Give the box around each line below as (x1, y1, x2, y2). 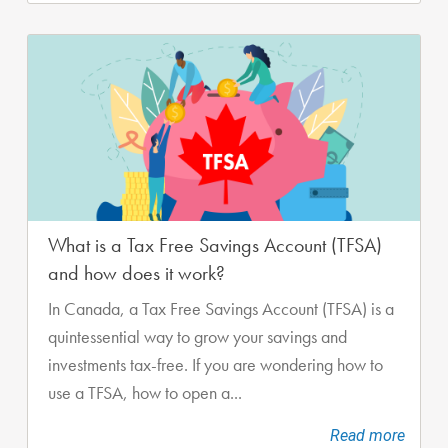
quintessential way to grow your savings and (48, 325, 347, 348)
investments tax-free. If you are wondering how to (48, 353, 383, 376)
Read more (330, 425, 405, 445)
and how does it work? (48, 259, 225, 286)
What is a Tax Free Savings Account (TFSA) (48, 231, 382, 258)
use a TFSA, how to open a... (48, 381, 242, 404)
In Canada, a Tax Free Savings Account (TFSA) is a (48, 297, 394, 320)
